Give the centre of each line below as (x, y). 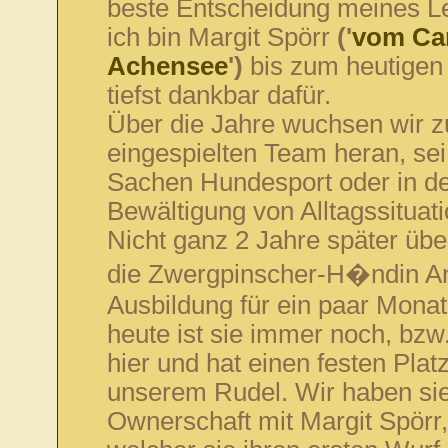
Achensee (167, 66)
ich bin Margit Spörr (221, 37)
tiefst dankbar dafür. (218, 95)
